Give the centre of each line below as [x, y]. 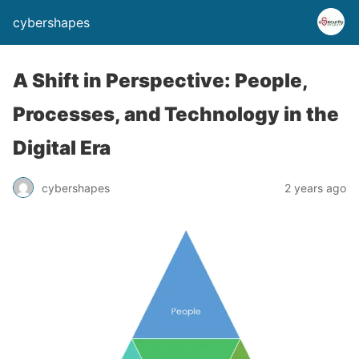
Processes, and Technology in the [176, 114]
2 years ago [315, 188]
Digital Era [62, 148]
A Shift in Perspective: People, [160, 81]
